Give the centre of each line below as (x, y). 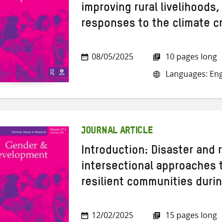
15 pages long (190, 215)
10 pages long (190, 57)
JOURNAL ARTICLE (117, 132)
